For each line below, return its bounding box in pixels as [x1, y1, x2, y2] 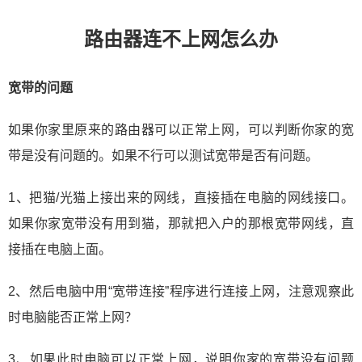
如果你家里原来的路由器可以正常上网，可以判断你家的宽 [8, 123, 354, 137]
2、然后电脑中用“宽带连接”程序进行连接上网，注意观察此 [8, 284, 354, 298]
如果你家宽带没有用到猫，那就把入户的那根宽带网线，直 [8, 217, 354, 230]
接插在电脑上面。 [8, 242, 112, 256]
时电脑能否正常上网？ [8, 310, 137, 324]
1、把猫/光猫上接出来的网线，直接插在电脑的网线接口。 [8, 191, 354, 204]
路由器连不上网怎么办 [84, 29, 278, 50]
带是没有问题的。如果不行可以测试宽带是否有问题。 [8, 149, 318, 162]
